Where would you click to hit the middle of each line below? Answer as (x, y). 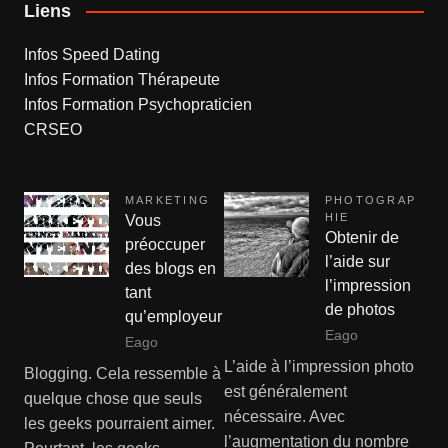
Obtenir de (362, 237)
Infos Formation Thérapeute (121, 79)
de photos (360, 309)
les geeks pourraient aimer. (119, 423)
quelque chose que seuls (112, 398)
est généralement (285, 391)
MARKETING (167, 199)
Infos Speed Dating (91, 54)
